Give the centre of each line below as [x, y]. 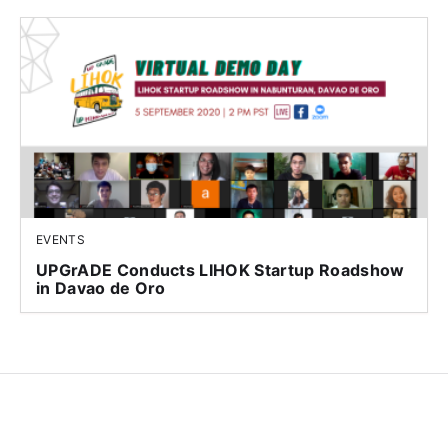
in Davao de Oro [101, 288]
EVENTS [60, 240]
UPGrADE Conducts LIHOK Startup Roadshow [220, 270]
